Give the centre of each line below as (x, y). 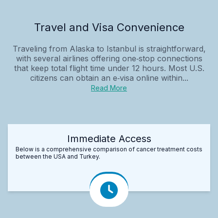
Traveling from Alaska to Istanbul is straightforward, (109, 48)
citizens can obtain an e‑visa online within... (109, 78)
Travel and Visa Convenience (109, 27)
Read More (109, 88)
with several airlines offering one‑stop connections (109, 58)
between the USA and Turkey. (58, 156)
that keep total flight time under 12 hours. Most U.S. (109, 68)
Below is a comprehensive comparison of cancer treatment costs (109, 149)
